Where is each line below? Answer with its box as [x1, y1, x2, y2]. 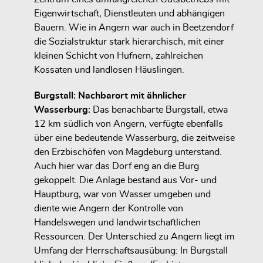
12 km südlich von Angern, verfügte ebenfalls [34, 119, 223, 129]
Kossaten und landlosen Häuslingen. [34, 65, 184, 75]
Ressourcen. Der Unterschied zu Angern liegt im [34, 232, 235, 242]
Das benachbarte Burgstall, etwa [93, 105, 228, 115]
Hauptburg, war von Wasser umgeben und [34, 190, 211, 200]
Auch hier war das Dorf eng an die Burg [34, 161, 199, 171]
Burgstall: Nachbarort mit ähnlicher [34, 91, 186, 101]
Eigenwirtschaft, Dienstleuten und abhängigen [34, 8, 225, 18]
